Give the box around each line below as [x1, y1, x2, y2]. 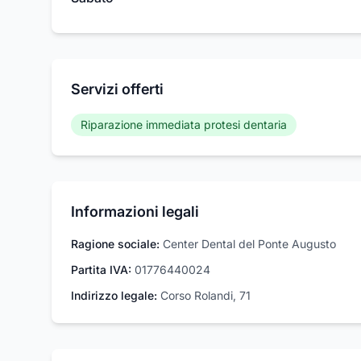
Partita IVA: [71, 263, 131, 276]
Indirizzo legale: [71, 288, 157, 302]
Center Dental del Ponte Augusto [163, 237, 336, 251]
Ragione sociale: [71, 237, 160, 251]
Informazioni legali [71, 203, 199, 220]
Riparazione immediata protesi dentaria [81, 118, 287, 131]
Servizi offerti [71, 81, 164, 98]
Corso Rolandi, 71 [160, 288, 251, 302]
